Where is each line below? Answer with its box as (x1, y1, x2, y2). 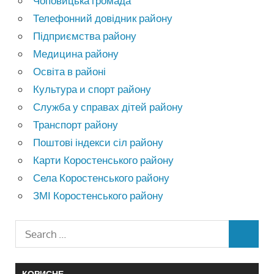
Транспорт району (33, 118, 119, 131)
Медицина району (33, 47, 119, 61)
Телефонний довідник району (33, 12, 173, 25)
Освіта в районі (33, 65, 106, 78)
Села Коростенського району (33, 171, 170, 185)
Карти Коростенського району (33, 154, 174, 167)
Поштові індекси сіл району (33, 136, 164, 149)
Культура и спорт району (33, 83, 152, 96)
